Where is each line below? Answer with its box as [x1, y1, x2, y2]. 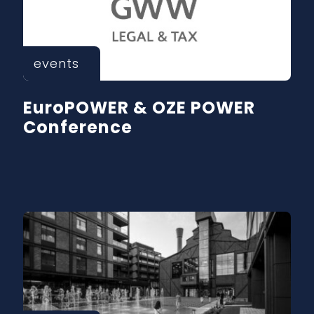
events [34, 54, 80, 72]
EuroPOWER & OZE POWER [23, 95, 256, 119]
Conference [23, 115, 133, 139]
